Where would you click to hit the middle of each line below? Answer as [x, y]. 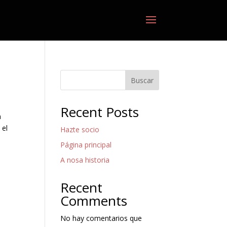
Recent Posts [100, 112]
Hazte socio [80, 129]
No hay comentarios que [101, 218]
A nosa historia [85, 160]
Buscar [142, 80]
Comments [94, 201]
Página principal [86, 145]
